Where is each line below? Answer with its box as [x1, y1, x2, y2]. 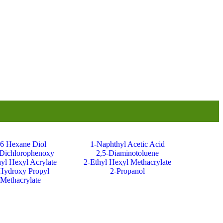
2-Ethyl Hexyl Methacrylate [83, 158, 171, 166]
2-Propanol [110, 167, 145, 175]
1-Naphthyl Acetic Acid [90, 140, 165, 148]
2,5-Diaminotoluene [96, 149, 159, 157]
